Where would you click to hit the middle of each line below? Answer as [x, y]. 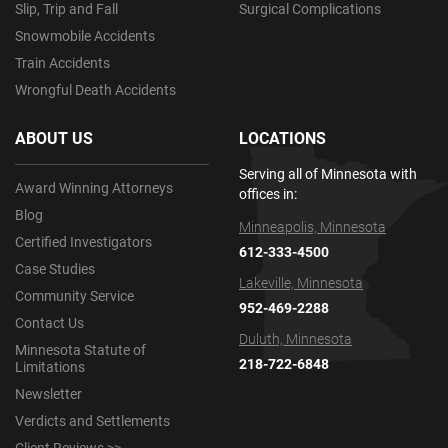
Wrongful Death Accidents [95, 90]
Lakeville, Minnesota [301, 283]
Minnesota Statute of [80, 350]
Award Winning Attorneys [94, 188]
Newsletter [48, 394]
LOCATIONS [282, 138]
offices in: [268, 194]
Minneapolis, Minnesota [312, 227]
